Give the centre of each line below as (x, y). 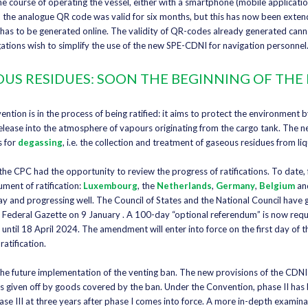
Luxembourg (110, 185)
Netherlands (184, 185)
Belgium (277, 185)
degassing (40, 142)
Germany (235, 185)
